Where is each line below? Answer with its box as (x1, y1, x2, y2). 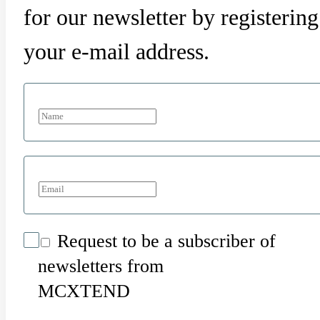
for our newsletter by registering (24, 4, 319, 31)
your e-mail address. (24, 39, 209, 65)
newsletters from (38, 256, 164, 277)
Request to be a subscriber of (52, 231, 276, 252)
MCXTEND (38, 281, 130, 302)
